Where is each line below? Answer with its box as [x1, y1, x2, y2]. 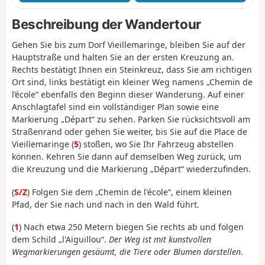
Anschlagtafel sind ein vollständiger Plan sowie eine [12, 101, 219, 113]
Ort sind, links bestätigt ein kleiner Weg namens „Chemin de [12, 76, 253, 88]
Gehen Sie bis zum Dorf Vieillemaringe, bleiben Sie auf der [12, 39, 245, 51]
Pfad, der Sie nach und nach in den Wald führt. [12, 198, 199, 210]
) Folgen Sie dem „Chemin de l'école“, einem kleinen [27, 186, 232, 198]
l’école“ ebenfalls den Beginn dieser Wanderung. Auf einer [12, 89, 244, 101]
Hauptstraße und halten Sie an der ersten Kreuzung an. [12, 51, 234, 63]
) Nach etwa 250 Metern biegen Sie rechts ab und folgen [19, 221, 244, 233]
